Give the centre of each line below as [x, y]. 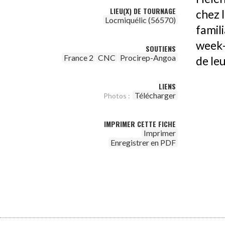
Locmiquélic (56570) [140, 20]
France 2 [79, 58]
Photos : [117, 96]
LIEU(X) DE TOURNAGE [143, 11]
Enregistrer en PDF [143, 142]
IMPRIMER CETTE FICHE [140, 124]
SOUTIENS [161, 48]
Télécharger [155, 95]
